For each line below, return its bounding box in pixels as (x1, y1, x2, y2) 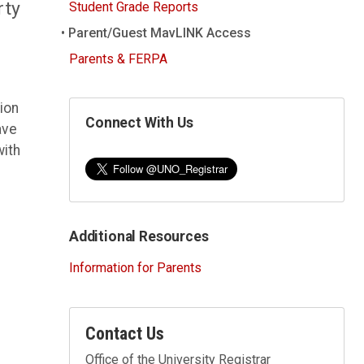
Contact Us (85, 323, 165, 344)
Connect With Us (85, 114, 193, 131)
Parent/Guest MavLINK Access (68, 25, 251, 41)
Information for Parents (69, 260, 201, 276)
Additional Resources (69, 227, 209, 245)
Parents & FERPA (69, 50, 167, 67)
